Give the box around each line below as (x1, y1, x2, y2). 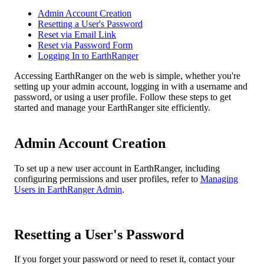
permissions (60, 173, 103, 184)
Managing (200, 173, 238, 184)
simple (156, 70, 180, 81)
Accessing (14, 70, 52, 81)
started (14, 102, 38, 113)
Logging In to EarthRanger (38, 50, 138, 61)
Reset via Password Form (38, 39, 133, 50)
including (185, 163, 220, 173)
